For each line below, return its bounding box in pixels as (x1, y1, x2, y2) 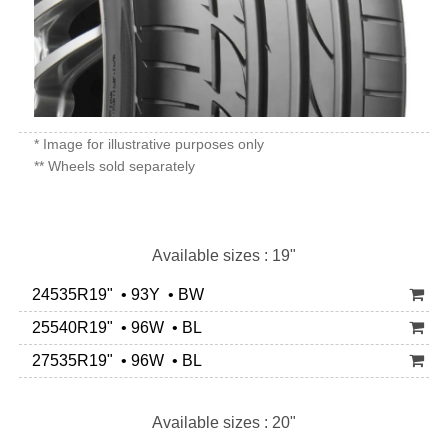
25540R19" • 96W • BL (24, 319, 202, 336)
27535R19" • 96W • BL (24, 352, 202, 369)
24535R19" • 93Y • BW (24, 286, 204, 303)
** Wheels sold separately (34, 158, 195, 174)
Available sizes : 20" (152, 414, 296, 431)
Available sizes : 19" (152, 247, 296, 264)
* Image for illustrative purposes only (34, 136, 264, 152)
